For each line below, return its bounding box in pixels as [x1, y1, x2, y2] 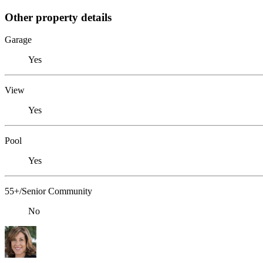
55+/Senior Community [5, 186, 92, 197]
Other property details [5, 11, 112, 23]
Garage [5, 35, 32, 45]
